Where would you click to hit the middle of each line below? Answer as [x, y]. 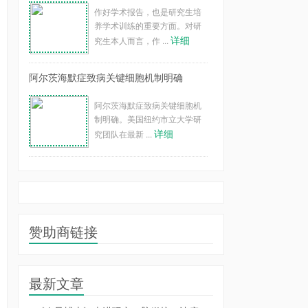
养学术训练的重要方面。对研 [148, 25]
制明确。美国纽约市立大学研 [148, 119]
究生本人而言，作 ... [132, 40]
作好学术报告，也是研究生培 [148, 11]
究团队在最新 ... [124, 134]
